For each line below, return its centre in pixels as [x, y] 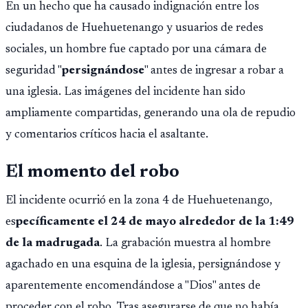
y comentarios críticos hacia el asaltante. [107, 134]
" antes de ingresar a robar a [214, 70]
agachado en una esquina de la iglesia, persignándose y [143, 265]
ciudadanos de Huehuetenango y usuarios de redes [134, 28]
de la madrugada [53, 244]
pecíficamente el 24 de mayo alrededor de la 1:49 [155, 222]
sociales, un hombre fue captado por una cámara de [136, 49]
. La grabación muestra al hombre [185, 244]
